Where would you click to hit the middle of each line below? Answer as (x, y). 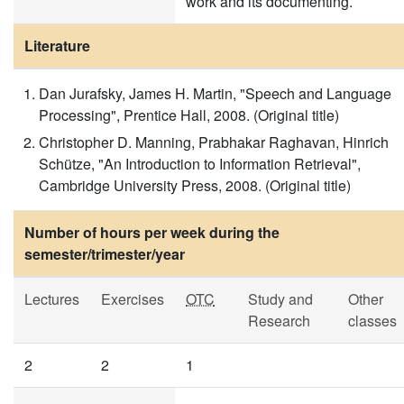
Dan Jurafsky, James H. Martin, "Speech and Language (215, 93)
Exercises (133, 299)
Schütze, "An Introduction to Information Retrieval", (200, 164)
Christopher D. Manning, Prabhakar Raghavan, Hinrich (214, 142)
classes (372, 321)
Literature (57, 46)
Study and (280, 299)
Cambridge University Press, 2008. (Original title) (195, 185)
